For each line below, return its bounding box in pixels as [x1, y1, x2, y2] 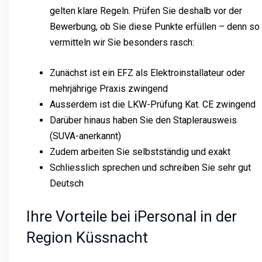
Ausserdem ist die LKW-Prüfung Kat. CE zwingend [50, 98, 256, 110]
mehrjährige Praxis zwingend [50, 82, 168, 94]
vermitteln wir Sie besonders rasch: [50, 36, 194, 48]
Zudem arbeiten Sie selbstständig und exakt [50, 146, 230, 157]
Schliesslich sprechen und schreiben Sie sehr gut [50, 161, 251, 173]
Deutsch [50, 177, 84, 189]
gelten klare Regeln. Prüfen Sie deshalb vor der [50, 5, 242, 16]
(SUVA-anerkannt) [50, 130, 121, 142]
